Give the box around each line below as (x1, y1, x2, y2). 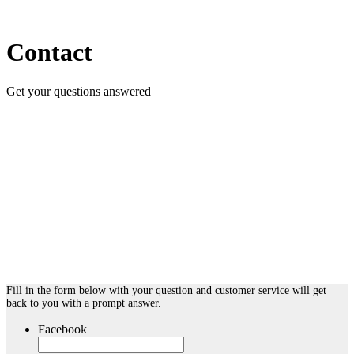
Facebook (38, 322, 87, 336)
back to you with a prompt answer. (6, 297, 161, 309)
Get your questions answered (6, 84, 151, 98)
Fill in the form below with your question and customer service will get (6, 284, 326, 296)
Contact (6, 38, 92, 67)
